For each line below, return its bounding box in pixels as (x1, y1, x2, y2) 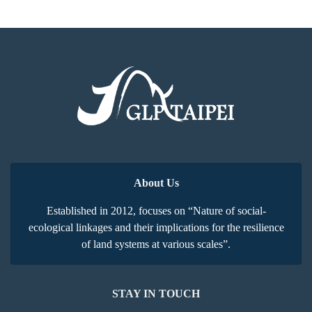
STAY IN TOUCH (112, 288, 200, 299)
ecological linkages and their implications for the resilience (28, 221, 284, 233)
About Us (133, 177, 179, 189)
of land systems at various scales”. (81, 238, 231, 250)
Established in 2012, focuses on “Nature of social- (46, 205, 266, 217)
